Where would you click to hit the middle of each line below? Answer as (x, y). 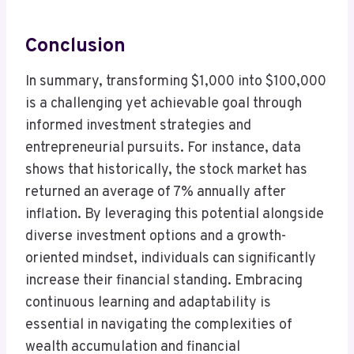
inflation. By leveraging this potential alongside (175, 215)
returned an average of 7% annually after (156, 193)
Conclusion (75, 46)
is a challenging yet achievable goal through (164, 104)
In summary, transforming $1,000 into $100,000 (176, 82)
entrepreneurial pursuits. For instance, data (163, 149)
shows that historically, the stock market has (166, 171)
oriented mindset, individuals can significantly (171, 259)
